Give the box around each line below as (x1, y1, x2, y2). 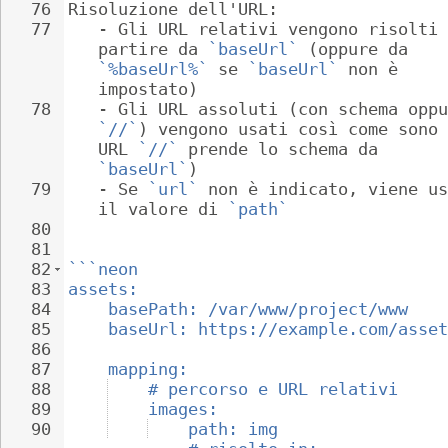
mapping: (108, 359, 188, 379)
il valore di (98, 199, 228, 219)
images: (148, 399, 218, 419)
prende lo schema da (178, 139, 388, 159)
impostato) (98, 79, 198, 99)
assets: (68, 279, 138, 299)
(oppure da (298, 39, 418, 59)
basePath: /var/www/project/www (108, 299, 408, 319)
